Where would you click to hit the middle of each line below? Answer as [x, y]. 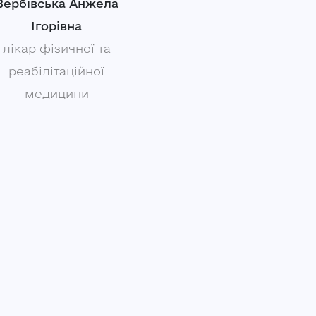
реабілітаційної [57, 71]
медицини [56, 94]
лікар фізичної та [56, 49]
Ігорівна [57, 26]
